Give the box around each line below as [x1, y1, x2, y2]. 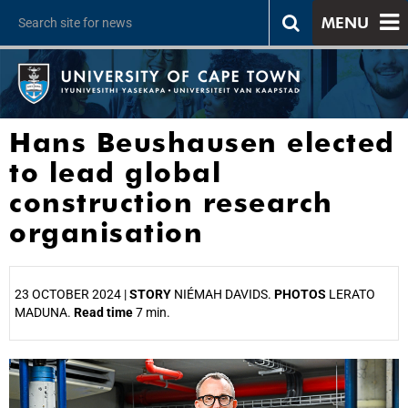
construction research [9, 186, 333, 219]
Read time [74, 305, 133, 320]
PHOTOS [274, 287, 326, 301]
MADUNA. [15, 305, 74, 320]
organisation [9, 216, 203, 249]
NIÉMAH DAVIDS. [171, 287, 274, 301]
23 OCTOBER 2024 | [15, 287, 129, 301]
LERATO [326, 287, 375, 301]
